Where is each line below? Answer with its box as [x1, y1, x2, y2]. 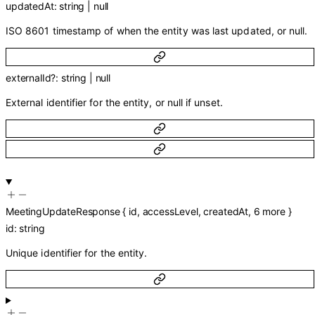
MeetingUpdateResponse [6, 205, 120, 217]
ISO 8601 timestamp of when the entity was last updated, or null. [6, 24, 308, 37]
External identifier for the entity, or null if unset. [6, 96, 223, 109]
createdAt [203, 205, 249, 217]
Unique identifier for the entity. [6, 246, 148, 259]
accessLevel [142, 205, 198, 217]
